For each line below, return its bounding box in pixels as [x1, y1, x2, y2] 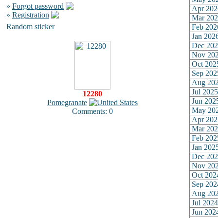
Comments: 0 [72, 107, 113, 115]
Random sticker [6, 22, 54, 31]
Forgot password [12, 2, 64, 10]
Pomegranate [47, 98, 87, 107]
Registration [12, 11, 49, 19]
